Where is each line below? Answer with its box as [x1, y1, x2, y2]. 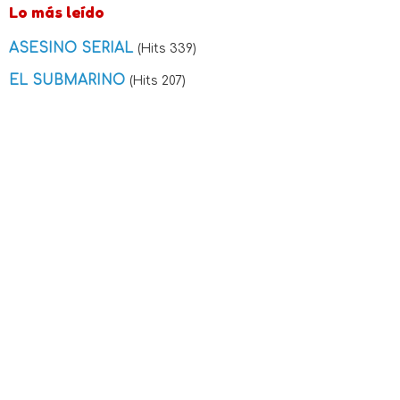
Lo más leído [9, 4, 104, 22]
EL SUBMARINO [9, 72, 129, 89]
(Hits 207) [129, 74, 186, 88]
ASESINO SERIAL [9, 40, 137, 57]
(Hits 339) [137, 42, 196, 56]
